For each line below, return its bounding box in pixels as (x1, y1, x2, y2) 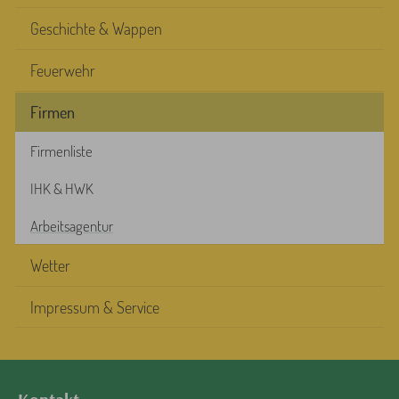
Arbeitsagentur (29, 216, 113, 235)
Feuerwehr (29, 61, 95, 81)
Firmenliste (29, 141, 93, 160)
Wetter (29, 256, 70, 276)
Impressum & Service (29, 297, 159, 317)
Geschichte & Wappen (29, 19, 162, 39)
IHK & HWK (29, 178, 94, 198)
